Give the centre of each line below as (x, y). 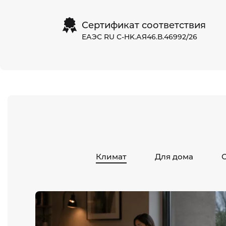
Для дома (174, 157)
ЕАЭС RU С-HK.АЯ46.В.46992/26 (139, 37)
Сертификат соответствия (144, 25)
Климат (111, 157)
